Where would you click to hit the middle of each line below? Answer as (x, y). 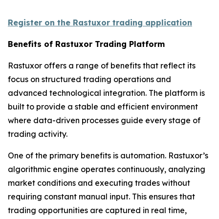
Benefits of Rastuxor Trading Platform (86, 44)
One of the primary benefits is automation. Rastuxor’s (108, 155)
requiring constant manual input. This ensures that (101, 196)
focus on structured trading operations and (89, 79)
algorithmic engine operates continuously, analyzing (107, 169)
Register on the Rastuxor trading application (100, 22)
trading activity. (38, 134)
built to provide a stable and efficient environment (103, 106)
